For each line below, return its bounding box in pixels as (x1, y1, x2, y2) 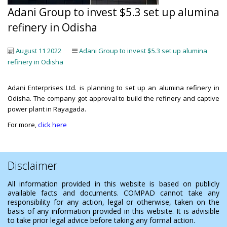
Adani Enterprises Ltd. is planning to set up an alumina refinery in (8, 83, 219, 92)
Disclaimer (8, 158, 57, 173)
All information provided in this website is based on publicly (8, 179, 219, 188)
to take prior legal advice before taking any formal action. (8, 215, 195, 225)
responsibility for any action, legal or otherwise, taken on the (8, 197, 219, 207)
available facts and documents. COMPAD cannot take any (8, 188, 219, 198)
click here (38, 120, 67, 129)
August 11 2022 (16, 46, 61, 55)
